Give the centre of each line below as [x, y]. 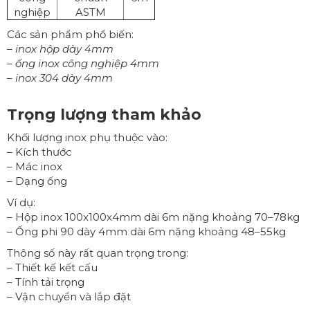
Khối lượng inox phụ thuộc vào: [87, 137]
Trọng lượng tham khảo [104, 114]
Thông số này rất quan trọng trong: [98, 253]
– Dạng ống [37, 181]
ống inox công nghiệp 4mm [87, 63]
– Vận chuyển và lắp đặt [69, 296]
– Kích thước [39, 152]
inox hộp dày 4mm [64, 48]
